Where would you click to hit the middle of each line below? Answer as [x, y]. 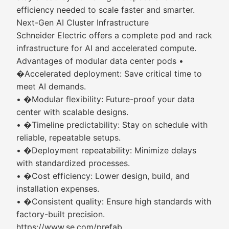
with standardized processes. [73, 163]
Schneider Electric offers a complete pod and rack [114, 35]
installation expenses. [58, 189]
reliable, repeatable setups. [68, 138]
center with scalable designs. [72, 112]
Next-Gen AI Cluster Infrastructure [83, 22]
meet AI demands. [51, 86]
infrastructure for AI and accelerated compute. [106, 48]
